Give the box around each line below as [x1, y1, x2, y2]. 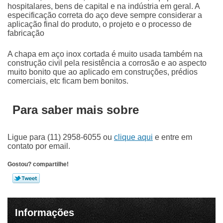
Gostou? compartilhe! [7, 161, 69, 168]
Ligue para [7, 133, 47, 142]
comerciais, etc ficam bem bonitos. [7, 77, 128, 86]
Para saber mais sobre [12, 103, 139, 117]
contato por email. [7, 142, 70, 151]
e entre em [153, 133, 192, 142]
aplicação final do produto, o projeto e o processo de [7, 20, 192, 29]
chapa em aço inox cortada [14, 50, 110, 59]
